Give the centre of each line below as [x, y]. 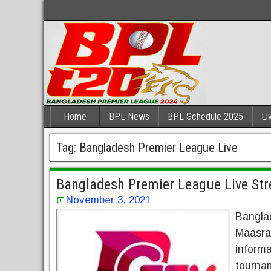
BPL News [129, 116]
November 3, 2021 [108, 200]
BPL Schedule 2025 [205, 116]
